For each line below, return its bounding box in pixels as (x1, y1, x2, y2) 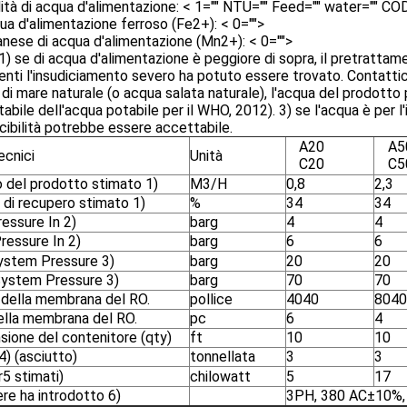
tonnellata (190, 348, 255, 365)
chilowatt (190, 368, 251, 385)
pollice (190, 291, 233, 308)
